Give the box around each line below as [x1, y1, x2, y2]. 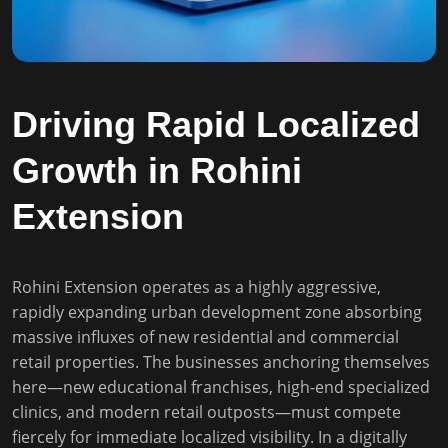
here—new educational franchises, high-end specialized [12, 376, 430, 398]
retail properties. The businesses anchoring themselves [12, 351, 430, 373]
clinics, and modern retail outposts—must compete [12, 401, 401, 423]
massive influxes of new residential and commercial [12, 326, 399, 348]
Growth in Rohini [12, 150, 302, 191]
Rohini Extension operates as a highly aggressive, [12, 276, 381, 298]
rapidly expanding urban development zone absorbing [12, 301, 422, 323]
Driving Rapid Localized [12, 104, 420, 145]
